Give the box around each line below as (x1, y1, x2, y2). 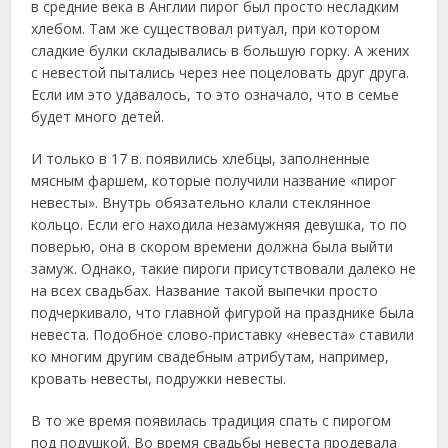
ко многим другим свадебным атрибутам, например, (31, 347, 390, 366)
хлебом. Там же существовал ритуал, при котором (31, 19, 381, 38)
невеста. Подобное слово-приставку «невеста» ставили (31, 325, 415, 344)
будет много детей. (31, 107, 165, 126)
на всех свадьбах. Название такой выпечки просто (31, 281, 379, 300)
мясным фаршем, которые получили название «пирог (31, 171, 397, 190)
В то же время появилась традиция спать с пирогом (31, 411, 392, 430)
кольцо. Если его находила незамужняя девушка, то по (31, 215, 408, 234)
